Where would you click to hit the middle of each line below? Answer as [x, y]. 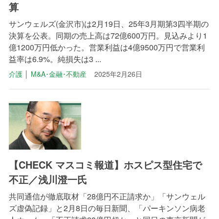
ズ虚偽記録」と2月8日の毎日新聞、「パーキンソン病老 [107, 208]
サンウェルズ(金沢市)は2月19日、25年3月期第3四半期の [109, 24]
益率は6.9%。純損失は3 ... [55, 59]
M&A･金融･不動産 [58, 74]
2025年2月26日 [118, 74]
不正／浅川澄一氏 [48, 179]
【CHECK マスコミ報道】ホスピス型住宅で [105, 164]
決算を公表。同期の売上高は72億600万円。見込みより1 [108, 36]
